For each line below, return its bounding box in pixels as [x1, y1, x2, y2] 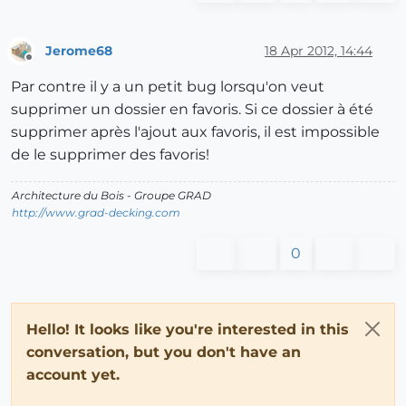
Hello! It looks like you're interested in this [26, 321, 349, 339]
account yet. [26, 366, 120, 384]
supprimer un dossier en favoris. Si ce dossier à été [11, 101, 373, 119]
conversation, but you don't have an [26, 343, 301, 362]
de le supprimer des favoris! [11, 146, 209, 164]
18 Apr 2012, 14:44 [265, 42, 372, 59]
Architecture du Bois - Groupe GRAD [12, 188, 211, 203]
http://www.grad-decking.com [12, 206, 180, 220]
